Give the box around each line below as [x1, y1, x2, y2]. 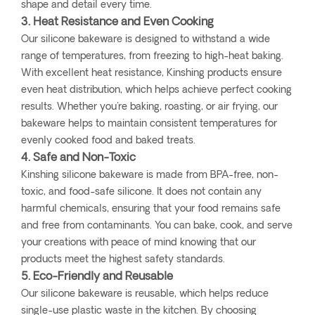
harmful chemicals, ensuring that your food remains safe [21, 204, 281, 215]
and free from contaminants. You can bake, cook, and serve [21, 221, 292, 232]
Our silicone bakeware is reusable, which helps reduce [21, 289, 269, 300]
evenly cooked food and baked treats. [21, 136, 195, 147]
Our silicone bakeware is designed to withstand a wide [21, 34, 270, 46]
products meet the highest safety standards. [21, 255, 225, 266]
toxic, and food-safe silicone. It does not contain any [21, 187, 262, 198]
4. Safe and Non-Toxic [21, 153, 136, 165]
